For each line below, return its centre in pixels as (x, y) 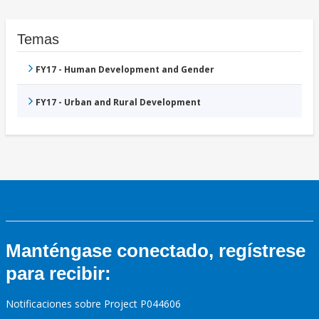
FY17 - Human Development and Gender (125, 70)
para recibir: (58, 274)
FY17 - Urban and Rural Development (118, 103)
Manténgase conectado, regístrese (156, 251)
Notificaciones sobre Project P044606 (93, 304)
